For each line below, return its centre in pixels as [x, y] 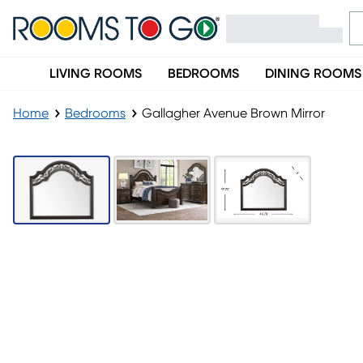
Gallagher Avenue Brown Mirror [233, 113]
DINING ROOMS [313, 74]
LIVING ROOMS [96, 74]
